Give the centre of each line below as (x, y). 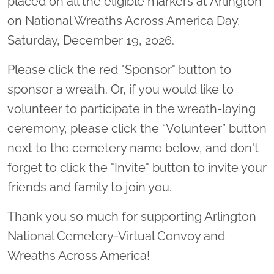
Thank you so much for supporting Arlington (132, 217)
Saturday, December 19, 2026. (92, 41)
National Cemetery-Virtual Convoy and (116, 236)
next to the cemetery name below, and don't (133, 148)
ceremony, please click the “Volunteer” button (137, 129)
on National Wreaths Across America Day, (124, 21)
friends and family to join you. (91, 187)
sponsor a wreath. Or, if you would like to (120, 90)
